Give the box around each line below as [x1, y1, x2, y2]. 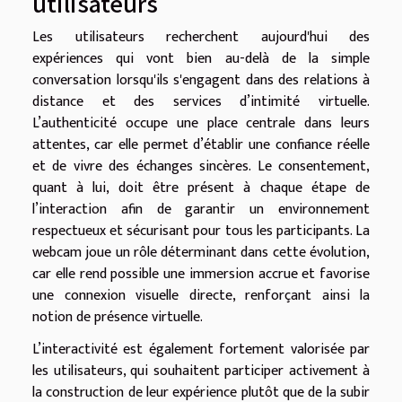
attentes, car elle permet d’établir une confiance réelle [32, 133, 370, 158]
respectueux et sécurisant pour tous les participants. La [32, 219, 370, 244]
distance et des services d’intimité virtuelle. [32, 90, 370, 115]
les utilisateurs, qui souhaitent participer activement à [32, 359, 370, 384]
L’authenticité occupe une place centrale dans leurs [32, 111, 370, 136]
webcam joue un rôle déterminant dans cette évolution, [32, 240, 370, 266]
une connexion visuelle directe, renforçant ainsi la [32, 284, 370, 309]
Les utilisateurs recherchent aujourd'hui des [32, 25, 370, 50]
